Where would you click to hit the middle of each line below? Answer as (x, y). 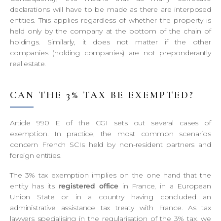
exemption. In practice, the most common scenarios (110, 133)
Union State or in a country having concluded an (110, 197)
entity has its (34, 186)
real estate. (28, 63)
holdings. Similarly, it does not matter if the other (110, 42)
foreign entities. (36, 155)
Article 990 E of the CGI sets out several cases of (110, 123)
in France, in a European (165, 186)
